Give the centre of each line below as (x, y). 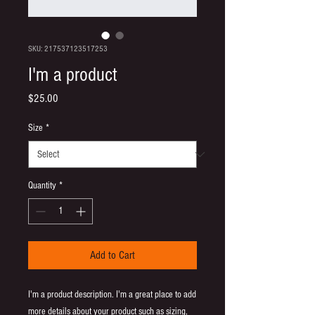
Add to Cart (112, 255)
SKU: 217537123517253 (68, 49)
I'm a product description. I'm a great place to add (112, 295)
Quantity (42, 186)
